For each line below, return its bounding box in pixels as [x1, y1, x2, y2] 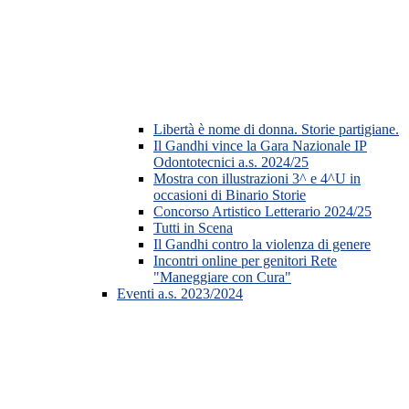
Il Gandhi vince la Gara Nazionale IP [153, 138, 367, 154]
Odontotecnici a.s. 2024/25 [153, 154, 309, 171]
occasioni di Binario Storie [153, 187, 306, 204]
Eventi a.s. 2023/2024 [117, 286, 243, 302]
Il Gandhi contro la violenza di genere [153, 236, 371, 253]
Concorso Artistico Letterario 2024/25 [153, 204, 372, 220]
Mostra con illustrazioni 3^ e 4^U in [153, 171, 361, 187]
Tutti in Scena [153, 220, 233, 236]
